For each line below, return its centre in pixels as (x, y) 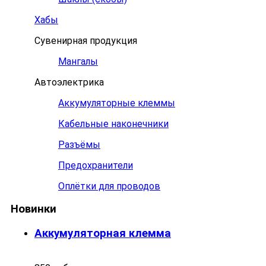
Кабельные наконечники (113, 123)
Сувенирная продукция (86, 40)
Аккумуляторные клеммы (117, 103)
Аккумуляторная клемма (103, 234)
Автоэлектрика (69, 82)
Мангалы (78, 61)
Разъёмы (79, 144)
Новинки (34, 209)
